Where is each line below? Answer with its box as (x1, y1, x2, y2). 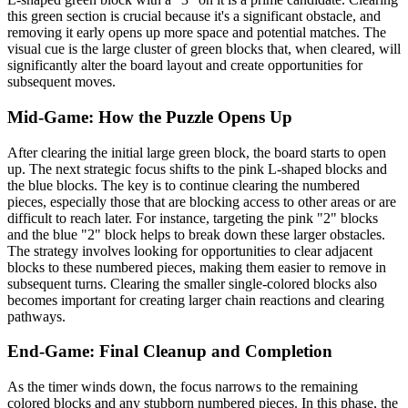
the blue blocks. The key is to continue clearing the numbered (7, 177, 360, 193)
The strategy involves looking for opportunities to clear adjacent (7, 242, 372, 259)
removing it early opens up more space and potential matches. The (7, 25, 386, 41)
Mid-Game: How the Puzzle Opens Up (7, 107, 292, 127)
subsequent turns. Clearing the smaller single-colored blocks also (7, 275, 377, 291)
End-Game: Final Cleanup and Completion (7, 342, 332, 362)
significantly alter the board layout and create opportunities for (7, 57, 362, 74)
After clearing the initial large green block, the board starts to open (7, 144, 386, 160)
